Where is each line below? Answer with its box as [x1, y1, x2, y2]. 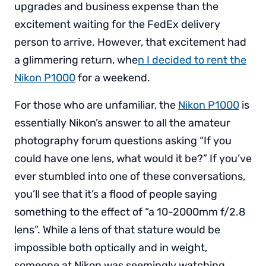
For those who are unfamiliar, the [14, 98, 178, 112]
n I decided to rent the [138, 53, 246, 66]
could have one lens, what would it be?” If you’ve [14, 151, 252, 165]
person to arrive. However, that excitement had [14, 35, 246, 49]
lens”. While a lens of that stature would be [14, 223, 220, 236]
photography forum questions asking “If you [14, 134, 232, 147]
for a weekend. [75, 71, 150, 84]
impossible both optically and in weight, [14, 240, 207, 254]
